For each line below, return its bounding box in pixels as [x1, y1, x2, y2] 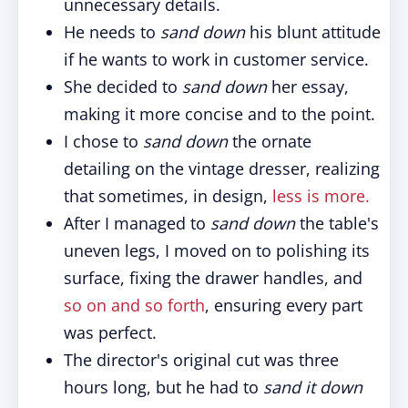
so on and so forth [64, 294, 205, 316]
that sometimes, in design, [64, 185, 272, 207]
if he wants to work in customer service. [64, 48, 369, 70]
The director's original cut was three [64, 349, 339, 371]
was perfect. [64, 321, 157, 343]
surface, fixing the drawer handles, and [64, 267, 362, 289]
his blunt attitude [245, 21, 381, 43]
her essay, [267, 76, 349, 97]
